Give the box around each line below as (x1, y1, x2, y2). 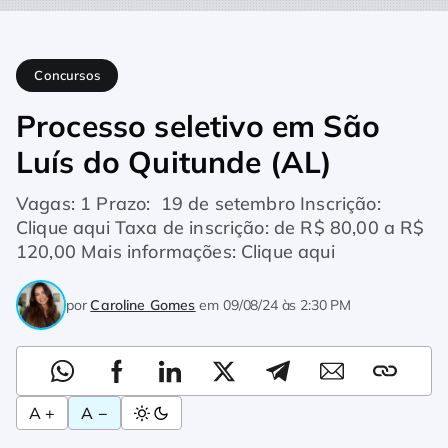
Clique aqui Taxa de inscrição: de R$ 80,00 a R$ (16, 216, 425, 239)
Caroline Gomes (90, 295, 196, 314)
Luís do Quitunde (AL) (16, 143, 333, 181)
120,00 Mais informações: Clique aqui (16, 240, 335, 263)
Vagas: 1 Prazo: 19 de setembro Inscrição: (16, 192, 381, 215)
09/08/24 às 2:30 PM (223, 295, 351, 314)
